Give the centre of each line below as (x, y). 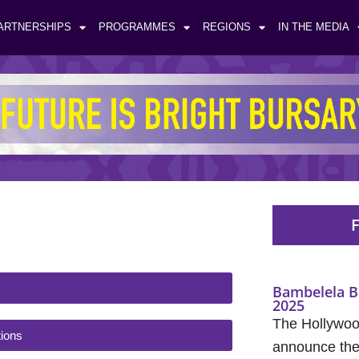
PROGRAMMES (137, 27)
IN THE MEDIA (313, 27)
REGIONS (226, 27)
